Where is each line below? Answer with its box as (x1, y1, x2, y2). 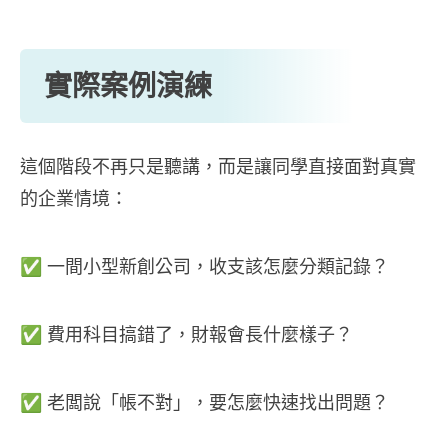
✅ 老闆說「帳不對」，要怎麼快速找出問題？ (20, 392, 389, 413)
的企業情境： (20, 188, 128, 209)
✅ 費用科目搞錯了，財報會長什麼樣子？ (20, 324, 353, 345)
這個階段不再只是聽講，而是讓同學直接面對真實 (20, 156, 416, 177)
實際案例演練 (44, 69, 212, 103)
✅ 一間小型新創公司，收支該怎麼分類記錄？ (20, 256, 389, 277)
